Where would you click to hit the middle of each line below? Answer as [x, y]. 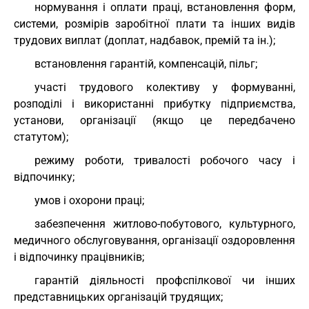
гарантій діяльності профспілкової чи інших [165, 280]
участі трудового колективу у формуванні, [165, 87]
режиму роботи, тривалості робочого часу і [165, 160]
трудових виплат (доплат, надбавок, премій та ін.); [144, 40]
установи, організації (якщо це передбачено [154, 120]
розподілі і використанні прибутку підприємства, [154, 104]
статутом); [41, 137]
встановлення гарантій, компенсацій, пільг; [146, 64]
